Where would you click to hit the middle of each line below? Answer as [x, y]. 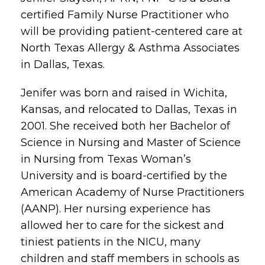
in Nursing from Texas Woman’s [106, 159]
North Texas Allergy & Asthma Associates [130, 48]
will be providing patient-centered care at [132, 31]
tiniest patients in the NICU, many [111, 242]
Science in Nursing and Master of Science [131, 142]
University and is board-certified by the [124, 175]
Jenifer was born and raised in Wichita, [124, 93]
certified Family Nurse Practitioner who [125, 14]
